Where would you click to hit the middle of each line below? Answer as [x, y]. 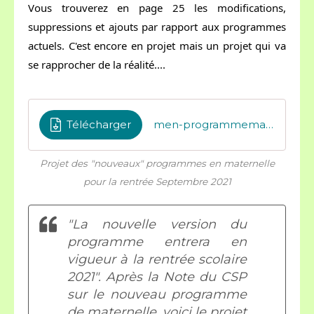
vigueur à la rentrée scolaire [157, 259]
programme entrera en [157, 242]
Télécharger [99, 124]
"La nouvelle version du [157, 224]
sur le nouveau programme [157, 294]
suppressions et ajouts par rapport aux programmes [157, 27]
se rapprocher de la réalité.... [97, 64]
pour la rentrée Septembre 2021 [157, 182]
